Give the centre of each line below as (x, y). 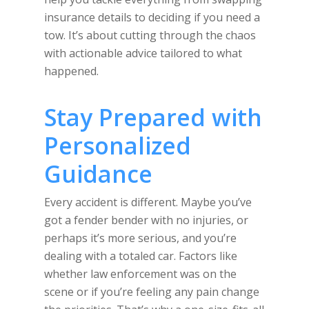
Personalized (118, 146)
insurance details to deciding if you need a (152, 17)
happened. (71, 71)
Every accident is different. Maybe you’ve (148, 202)
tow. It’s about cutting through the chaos (150, 35)
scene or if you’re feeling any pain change (152, 292)
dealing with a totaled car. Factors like (141, 256)
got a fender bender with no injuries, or (146, 220)
